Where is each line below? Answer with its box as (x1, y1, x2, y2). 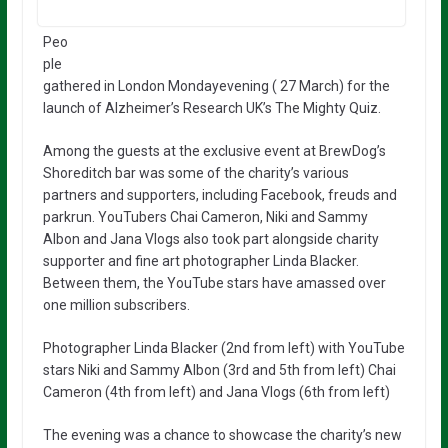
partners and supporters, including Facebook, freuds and (42, 186, 397, 203)
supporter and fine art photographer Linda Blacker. (42, 252, 359, 269)
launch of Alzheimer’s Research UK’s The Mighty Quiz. (42, 99, 381, 116)
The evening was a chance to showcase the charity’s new (42, 426, 402, 443)
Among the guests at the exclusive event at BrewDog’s (42, 142, 386, 159)
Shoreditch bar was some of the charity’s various (42, 164, 349, 181)
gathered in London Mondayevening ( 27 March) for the (42, 77, 390, 94)
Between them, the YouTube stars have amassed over (42, 274, 386, 291)
